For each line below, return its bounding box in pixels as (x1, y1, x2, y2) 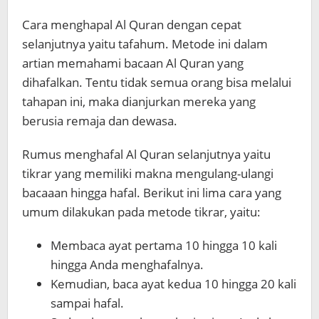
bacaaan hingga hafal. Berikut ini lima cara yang (22, 184, 281, 202)
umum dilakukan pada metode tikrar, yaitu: (22, 204, 261, 221)
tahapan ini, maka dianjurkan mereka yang (22, 93, 256, 110)
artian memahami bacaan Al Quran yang (22, 55, 244, 72)
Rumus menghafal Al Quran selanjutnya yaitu (22, 146, 271, 163)
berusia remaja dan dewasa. (22, 113, 180, 130)
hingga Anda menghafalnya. (51, 256, 204, 273)
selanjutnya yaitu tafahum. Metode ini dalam (22, 36, 268, 53)
